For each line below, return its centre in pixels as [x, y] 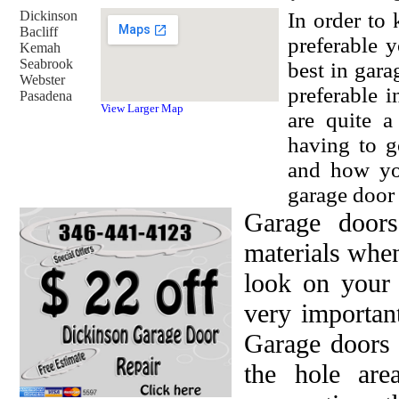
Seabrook [46, 64]
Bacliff [39, 32]
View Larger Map [142, 108]
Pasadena [46, 96]
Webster [42, 80]
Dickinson [49, 16]
